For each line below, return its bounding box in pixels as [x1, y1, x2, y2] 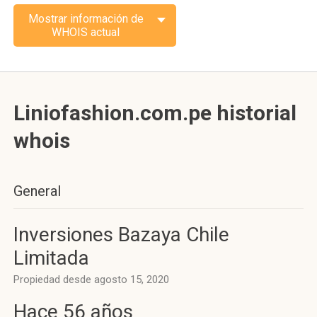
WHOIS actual [52, 25, 120, 39]
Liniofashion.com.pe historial [13, 100, 296, 125]
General [13, 183, 61, 200]
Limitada [13, 246, 89, 270]
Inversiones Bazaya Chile [13, 223, 229, 246]
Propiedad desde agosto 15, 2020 [13, 273, 169, 286]
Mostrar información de [28, 12, 144, 25]
